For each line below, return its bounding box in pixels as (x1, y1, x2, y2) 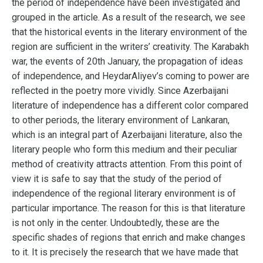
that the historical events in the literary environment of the (12, 26, 247, 38)
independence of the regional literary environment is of (12, 188, 236, 199)
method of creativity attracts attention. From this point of (12, 159, 242, 170)
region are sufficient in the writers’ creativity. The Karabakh (12, 41, 249, 52)
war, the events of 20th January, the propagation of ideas (12, 56, 243, 67)
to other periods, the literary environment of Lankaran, (12, 114, 230, 126)
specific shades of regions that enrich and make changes (12, 232, 245, 243)
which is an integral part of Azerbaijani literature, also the (12, 129, 242, 140)
